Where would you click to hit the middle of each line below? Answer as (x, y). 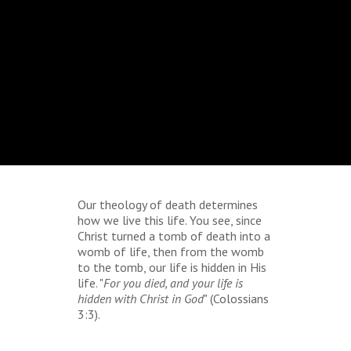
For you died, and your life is (173, 283)
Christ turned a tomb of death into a (174, 236)
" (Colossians (236, 299)
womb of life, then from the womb (171, 251)
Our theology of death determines (168, 204)
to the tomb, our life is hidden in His (172, 267)
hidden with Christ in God (141, 299)
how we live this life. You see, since (170, 220)
